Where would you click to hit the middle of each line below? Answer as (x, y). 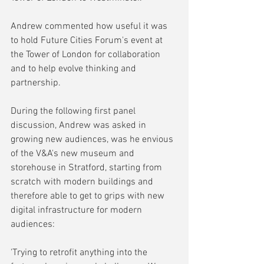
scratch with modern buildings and (83, 182)
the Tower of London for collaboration (87, 55)
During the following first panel (74, 112)
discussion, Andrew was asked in (80, 126)
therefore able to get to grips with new (89, 197)
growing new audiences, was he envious (93, 140)
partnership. (36, 83)
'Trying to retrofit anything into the (80, 253)
